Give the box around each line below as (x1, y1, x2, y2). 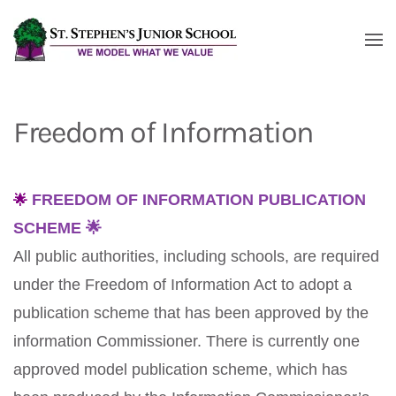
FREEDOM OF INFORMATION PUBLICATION (27, 191, 366, 209)
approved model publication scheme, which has (13, 361, 347, 378)
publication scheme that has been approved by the (13, 304, 369, 322)
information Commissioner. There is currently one (13, 332, 360, 350)
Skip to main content (40, 41, 163, 60)
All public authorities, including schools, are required (13, 247, 379, 265)
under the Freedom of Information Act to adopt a (13, 276, 352, 293)
